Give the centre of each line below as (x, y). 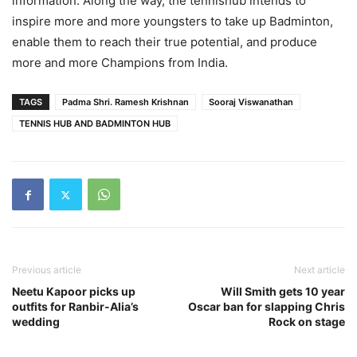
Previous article (47, 270)
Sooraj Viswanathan (251, 102)
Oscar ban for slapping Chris (267, 307)
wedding (36, 322)
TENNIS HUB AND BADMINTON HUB (95, 124)
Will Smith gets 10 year (283, 292)
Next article (320, 270)
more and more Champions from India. (120, 63)
